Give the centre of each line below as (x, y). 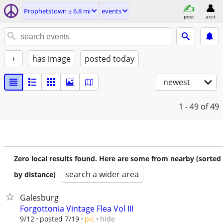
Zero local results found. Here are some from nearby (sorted (117, 159)
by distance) (35, 174)
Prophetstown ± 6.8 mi (57, 11)
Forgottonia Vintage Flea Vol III (77, 209)
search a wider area (102, 174)
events (111, 11)
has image (52, 59)
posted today (110, 59)
